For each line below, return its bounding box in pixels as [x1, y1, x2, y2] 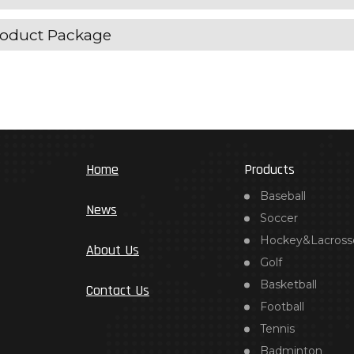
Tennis [260, 322, 295, 336]
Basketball [260, 277, 317, 292]
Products [244, 160, 295, 179]
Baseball [260, 189, 306, 203]
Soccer [260, 211, 298, 225]
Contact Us [86, 281, 149, 299]
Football [260, 299, 304, 314]
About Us [86, 241, 139, 259]
